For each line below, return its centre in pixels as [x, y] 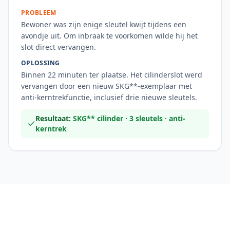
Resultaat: [54, 118]
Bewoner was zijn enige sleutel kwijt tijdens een [104, 24]
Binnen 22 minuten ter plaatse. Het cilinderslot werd [112, 75]
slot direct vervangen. [59, 47]
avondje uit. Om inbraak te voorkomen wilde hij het [109, 36]
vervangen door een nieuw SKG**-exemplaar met [107, 86]
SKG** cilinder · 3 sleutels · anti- [129, 118]
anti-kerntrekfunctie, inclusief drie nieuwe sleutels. [109, 97]
